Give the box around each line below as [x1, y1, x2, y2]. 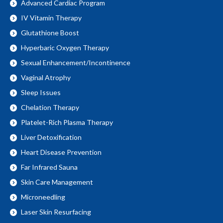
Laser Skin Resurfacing [21, 207, 91, 216]
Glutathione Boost [21, 28, 79, 37]
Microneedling [21, 192, 65, 201]
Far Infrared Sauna [21, 162, 78, 171]
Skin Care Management [21, 177, 93, 186]
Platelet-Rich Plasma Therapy [21, 117, 113, 126]
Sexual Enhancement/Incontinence [21, 58, 130, 67]
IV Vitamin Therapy [21, 13, 82, 22]
